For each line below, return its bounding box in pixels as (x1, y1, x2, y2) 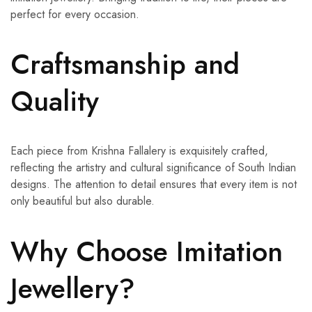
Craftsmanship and (10, 44, 240, 85)
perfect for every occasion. (10, 6, 139, 23)
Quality (10, 81, 99, 122)
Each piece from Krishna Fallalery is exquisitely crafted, (10, 143, 268, 159)
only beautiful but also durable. (10, 193, 155, 210)
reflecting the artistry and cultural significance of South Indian (10, 159, 296, 176)
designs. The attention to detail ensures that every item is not (10, 176, 297, 193)
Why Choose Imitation (10, 231, 283, 272)
